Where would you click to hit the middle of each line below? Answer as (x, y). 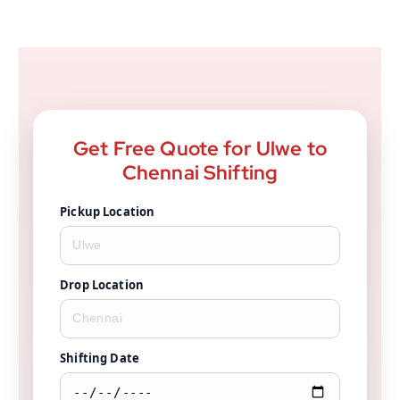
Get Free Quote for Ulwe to (200, 148)
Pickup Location (108, 211)
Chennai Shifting (200, 172)
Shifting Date (100, 358)
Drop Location (102, 284)
